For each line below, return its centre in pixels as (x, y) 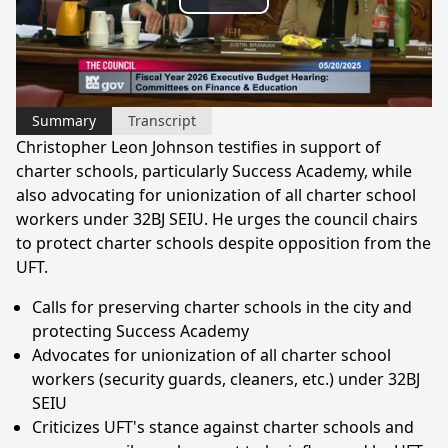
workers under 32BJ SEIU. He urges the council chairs (217, 218)
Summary (64, 120)
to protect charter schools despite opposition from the (223, 242)
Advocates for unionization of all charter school (211, 354)
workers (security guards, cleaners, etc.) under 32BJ (226, 378)
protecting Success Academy (140, 330)
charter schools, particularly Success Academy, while (214, 170)
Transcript (162, 120)
